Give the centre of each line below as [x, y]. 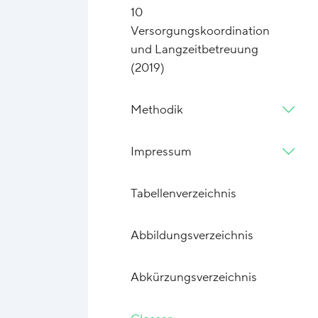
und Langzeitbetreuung [195, 50]
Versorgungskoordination [201, 31]
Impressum [161, 152]
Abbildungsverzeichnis [192, 236]
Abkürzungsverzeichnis [194, 278]
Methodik [157, 110]
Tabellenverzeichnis [184, 194]
